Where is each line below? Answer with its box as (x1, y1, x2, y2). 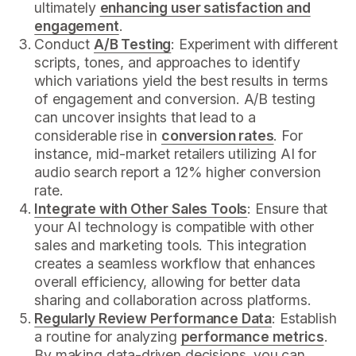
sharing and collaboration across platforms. (34, 291, 311, 308)
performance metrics (180, 327, 324, 345)
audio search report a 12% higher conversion (34, 163, 321, 180)
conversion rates (161, 126, 274, 144)
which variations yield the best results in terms (34, 72, 328, 89)
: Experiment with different (171, 35, 339, 52)
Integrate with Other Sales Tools (34, 199, 248, 217)
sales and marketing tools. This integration (34, 236, 307, 253)
